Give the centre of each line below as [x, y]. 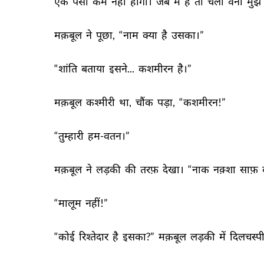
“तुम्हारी [70, 136]
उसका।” [189, 35]
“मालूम [69, 203]
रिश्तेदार [95, 236]
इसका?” [139, 236]
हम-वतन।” [110, 136]
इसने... [123, 68]
